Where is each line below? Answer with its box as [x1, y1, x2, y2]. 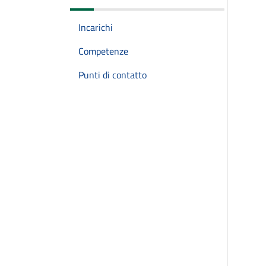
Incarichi [78, 20, 113, 34]
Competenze [78, 44, 128, 58]
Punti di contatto [78, 68, 147, 82]
